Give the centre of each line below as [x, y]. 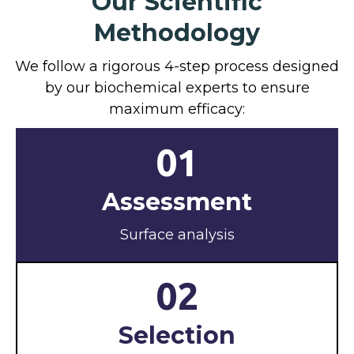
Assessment [177, 201]
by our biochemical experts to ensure [177, 87]
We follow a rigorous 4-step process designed [177, 66]
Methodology [177, 32]
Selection [177, 335]
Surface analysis [177, 234]
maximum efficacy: [177, 109]
